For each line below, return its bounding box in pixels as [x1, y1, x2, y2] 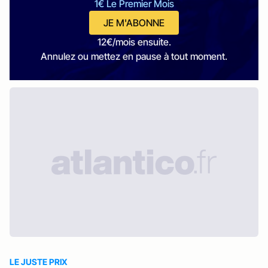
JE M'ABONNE [103, 17, 165, 29]
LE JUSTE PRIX [10, 257, 68, 267]
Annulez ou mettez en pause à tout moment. [41, 50, 227, 62]
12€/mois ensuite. [97, 36, 171, 48]
